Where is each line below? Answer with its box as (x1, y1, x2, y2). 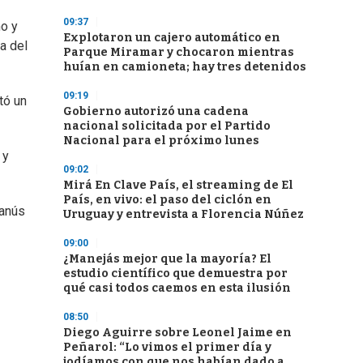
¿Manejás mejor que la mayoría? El (63, 252, 271, 266)
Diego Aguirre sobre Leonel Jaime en (63, 326, 292, 340)
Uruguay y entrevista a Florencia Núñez (63, 207, 304, 221)
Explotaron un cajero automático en (63, 31, 280, 45)
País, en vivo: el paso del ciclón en (63, 193, 271, 207)
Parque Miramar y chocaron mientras (63, 45, 294, 59)
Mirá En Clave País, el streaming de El (63, 178, 293, 192)
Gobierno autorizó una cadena (63, 105, 249, 118)
